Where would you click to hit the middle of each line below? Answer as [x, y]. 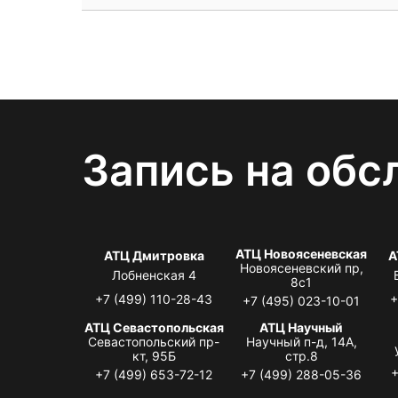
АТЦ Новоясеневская [302, 253]
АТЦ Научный [302, 327]
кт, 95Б [154, 355]
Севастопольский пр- [154, 341]
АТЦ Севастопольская [154, 327]
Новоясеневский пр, [301, 267]
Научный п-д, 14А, [301, 341]
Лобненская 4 [154, 275]
